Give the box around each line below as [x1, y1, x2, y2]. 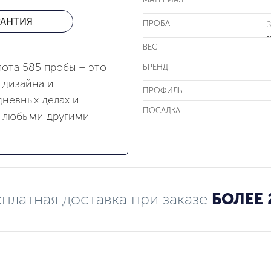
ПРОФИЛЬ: [142, 85, 184, 95]
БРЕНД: [142, 62, 170, 71]
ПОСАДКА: [142, 105, 182, 115]
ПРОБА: [142, 18, 172, 28]
